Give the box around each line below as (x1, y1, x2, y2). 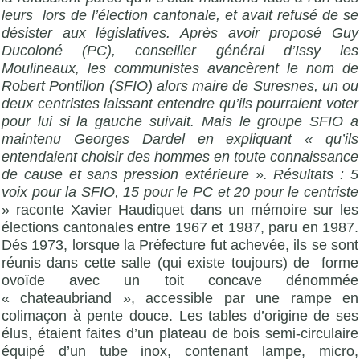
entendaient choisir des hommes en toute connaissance (2, 148, 358, 165)
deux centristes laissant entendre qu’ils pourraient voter (2, 95, 358, 112)
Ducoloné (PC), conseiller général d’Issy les (2, 42, 358, 59)
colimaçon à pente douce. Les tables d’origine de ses (2, 307, 358, 324)
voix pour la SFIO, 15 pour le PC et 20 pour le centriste (2, 183, 358, 200)
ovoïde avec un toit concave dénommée (2, 272, 358, 288)
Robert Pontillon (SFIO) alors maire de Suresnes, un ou (2, 77, 358, 94)
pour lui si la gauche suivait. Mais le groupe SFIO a (2, 112, 358, 129)
